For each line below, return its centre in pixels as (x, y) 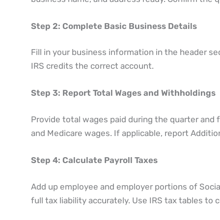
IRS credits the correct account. (92, 66)
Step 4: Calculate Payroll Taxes (94, 160)
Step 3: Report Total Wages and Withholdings (123, 93)
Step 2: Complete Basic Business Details (114, 26)
